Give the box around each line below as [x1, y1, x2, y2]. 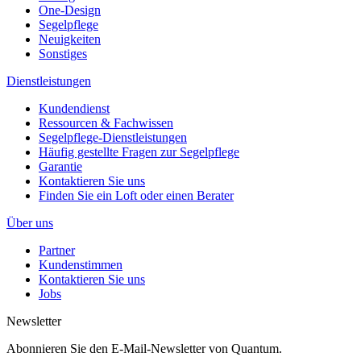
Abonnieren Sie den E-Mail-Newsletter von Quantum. [6, 341, 282, 355]
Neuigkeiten [39, 31, 101, 46]
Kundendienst [39, 101, 110, 115]
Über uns [6, 215, 53, 230]
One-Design [39, 2, 101, 17]
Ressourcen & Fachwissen [39, 115, 173, 130]
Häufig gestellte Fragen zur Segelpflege [39, 144, 239, 159]
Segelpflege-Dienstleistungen [39, 130, 187, 144]
